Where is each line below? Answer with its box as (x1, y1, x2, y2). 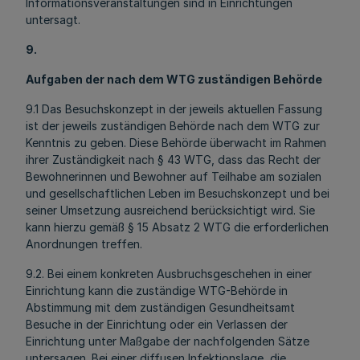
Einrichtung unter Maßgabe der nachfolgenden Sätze (26, 334, 309, 348)
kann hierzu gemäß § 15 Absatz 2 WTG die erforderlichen (26, 220, 329, 234)
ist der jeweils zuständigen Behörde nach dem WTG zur (26, 119, 320, 133)
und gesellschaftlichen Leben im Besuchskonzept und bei (26, 186, 329, 200)
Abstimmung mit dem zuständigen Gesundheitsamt (26, 301, 295, 314)
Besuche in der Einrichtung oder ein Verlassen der (26, 317, 288, 331)
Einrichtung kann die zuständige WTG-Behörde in (26, 284, 288, 297)
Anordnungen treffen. (26, 237, 142, 251)
